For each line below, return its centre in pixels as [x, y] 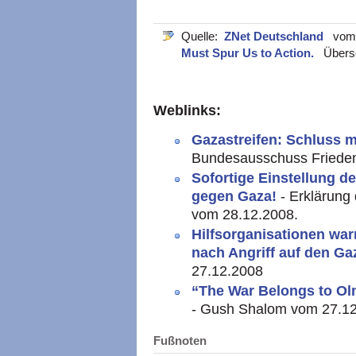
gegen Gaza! [236, 197]
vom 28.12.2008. [245, 215]
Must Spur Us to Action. [249, 53]
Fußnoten [180, 340]
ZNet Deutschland [275, 37]
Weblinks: [187, 111]
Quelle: [203, 37]
